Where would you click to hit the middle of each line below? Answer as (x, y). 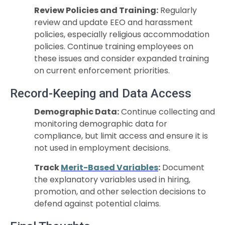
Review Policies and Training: (96, 10)
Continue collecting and (167, 112)
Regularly (178, 10)
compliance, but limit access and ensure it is (121, 136)
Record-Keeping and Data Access (101, 93)
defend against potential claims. (97, 204)
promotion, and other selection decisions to (120, 192)
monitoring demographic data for (101, 124)
